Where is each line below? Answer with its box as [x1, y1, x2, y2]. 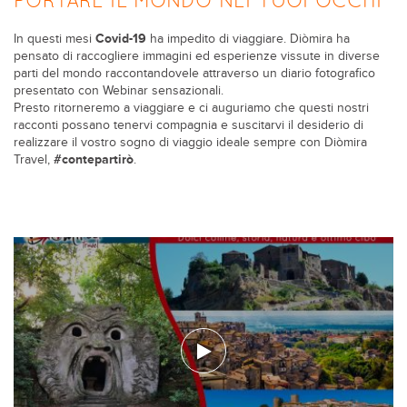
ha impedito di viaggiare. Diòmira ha [146, 33, 350, 45]
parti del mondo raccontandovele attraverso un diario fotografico [14, 67, 375, 80]
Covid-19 [95, 33, 146, 45]
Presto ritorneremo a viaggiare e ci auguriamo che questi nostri [14, 102, 369, 114]
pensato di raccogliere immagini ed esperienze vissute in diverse [14, 50, 380, 63]
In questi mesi [14, 33, 95, 45]
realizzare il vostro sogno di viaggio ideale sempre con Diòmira [14, 136, 367, 149]
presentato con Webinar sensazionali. [14, 84, 223, 97]
